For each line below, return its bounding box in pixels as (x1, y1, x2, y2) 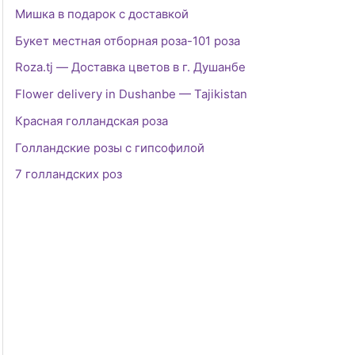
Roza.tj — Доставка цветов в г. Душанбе (15, 59, 246, 75)
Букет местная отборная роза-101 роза (15, 32, 240, 48)
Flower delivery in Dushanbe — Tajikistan (15, 86, 247, 102)
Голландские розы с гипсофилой (15, 139, 204, 155)
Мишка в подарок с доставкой (15, 6, 189, 21)
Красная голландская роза (15, 113, 168, 128)
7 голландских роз (15, 166, 122, 182)
